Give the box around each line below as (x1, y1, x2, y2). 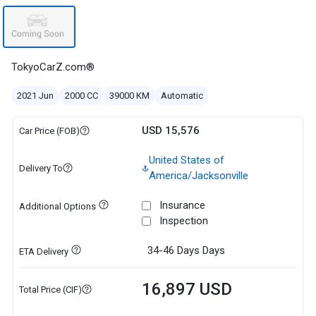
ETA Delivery (18, 246, 68, 257)
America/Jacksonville (148, 169, 248, 182)
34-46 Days (147, 244, 200, 257)
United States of (148, 154, 224, 166)
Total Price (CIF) (18, 284, 82, 295)
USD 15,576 (141, 124, 200, 137)
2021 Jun (17, 90, 54, 101)
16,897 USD (141, 279, 232, 299)
